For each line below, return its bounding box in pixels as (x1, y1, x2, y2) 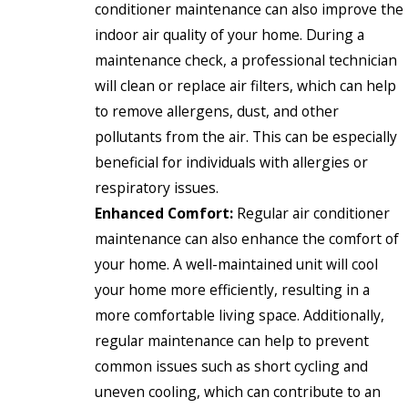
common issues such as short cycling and (95, 356, 368, 377)
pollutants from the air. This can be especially (95, 127, 397, 148)
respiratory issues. (95, 178, 219, 199)
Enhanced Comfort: (95, 203, 237, 224)
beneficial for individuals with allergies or (95, 152, 368, 173)
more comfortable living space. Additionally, (95, 305, 384, 326)
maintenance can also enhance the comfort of (95, 229, 399, 250)
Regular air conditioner (237, 203, 390, 224)
